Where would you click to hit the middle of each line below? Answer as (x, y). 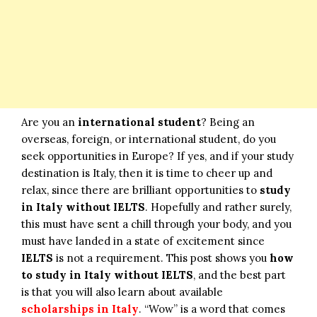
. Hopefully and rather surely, (218, 207)
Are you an (50, 122)
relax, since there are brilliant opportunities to (140, 190)
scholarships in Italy (80, 309)
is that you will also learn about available (122, 292)
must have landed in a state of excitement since (143, 241)
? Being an (228, 122)
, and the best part (240, 275)
